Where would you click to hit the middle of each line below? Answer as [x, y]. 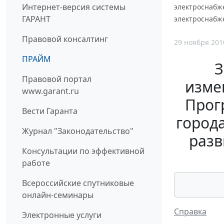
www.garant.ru [50, 91]
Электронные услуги [62, 215]
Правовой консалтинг [65, 39]
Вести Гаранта [50, 111]
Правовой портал [57, 79]
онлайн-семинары [58, 195]
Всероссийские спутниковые [78, 183]
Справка [190, 212]
